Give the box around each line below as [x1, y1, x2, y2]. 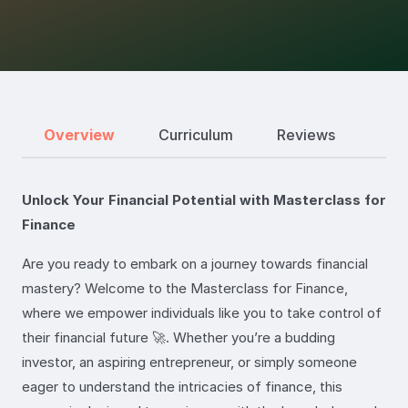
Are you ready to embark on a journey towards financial [22, 254, 368, 272]
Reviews [277, 126, 335, 145]
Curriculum [158, 126, 233, 145]
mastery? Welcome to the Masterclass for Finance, [22, 279, 348, 297]
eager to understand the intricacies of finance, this [22, 377, 342, 395]
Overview [44, 126, 115, 145]
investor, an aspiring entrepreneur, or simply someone [22, 352, 357, 371]
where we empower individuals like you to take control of [22, 303, 382, 321]
